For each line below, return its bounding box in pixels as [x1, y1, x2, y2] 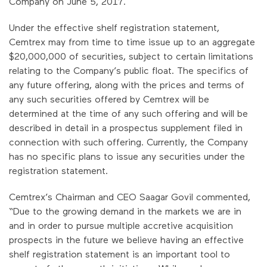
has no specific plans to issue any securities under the [9, 150, 245, 162]
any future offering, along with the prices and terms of [9, 78, 244, 90]
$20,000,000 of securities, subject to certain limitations [9, 49, 253, 61]
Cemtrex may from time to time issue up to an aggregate [9, 35, 255, 47]
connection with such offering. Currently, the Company [9, 135, 248, 147]
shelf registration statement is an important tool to [9, 247, 230, 259]
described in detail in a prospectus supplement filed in [9, 121, 243, 133]
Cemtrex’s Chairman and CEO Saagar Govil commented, [9, 190, 250, 202]
